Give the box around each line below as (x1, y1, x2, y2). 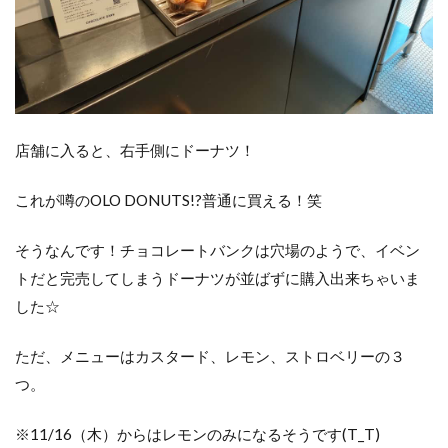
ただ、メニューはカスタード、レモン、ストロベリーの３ (15, 346, 405, 365)
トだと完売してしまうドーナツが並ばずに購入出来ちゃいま (15, 268, 420, 287)
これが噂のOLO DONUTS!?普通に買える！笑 (15, 190, 322, 209)
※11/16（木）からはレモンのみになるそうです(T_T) (15, 424, 380, 443)
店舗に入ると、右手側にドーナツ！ (15, 140, 255, 159)
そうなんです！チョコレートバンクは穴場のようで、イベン (15, 240, 420, 259)
